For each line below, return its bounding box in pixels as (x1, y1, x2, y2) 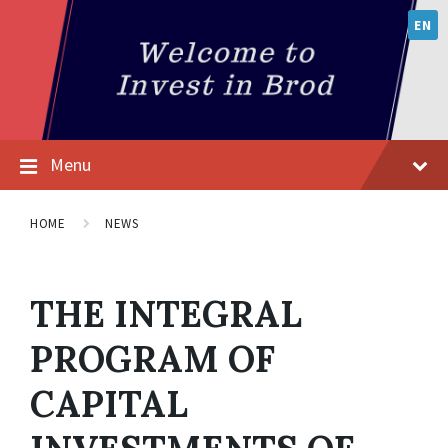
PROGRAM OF (30, 336, 275, 382)
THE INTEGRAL (30, 291, 302, 337)
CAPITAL (30, 381, 188, 427)
